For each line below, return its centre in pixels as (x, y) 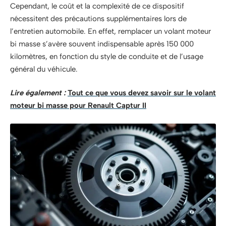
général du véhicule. (44, 69)
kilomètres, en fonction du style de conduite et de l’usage (107, 56)
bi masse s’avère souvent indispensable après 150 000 (102, 44)
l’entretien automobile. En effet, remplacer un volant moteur (110, 31)
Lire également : (38, 93)
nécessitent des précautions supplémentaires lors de (98, 18)
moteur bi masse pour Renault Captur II (78, 105)
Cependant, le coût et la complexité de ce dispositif (97, 6)
